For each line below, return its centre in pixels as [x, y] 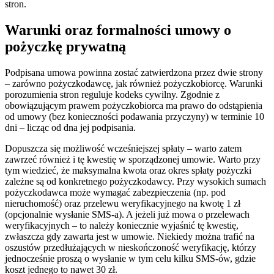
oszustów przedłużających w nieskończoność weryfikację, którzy [131, 247]
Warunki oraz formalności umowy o [118, 30]
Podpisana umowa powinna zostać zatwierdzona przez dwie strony [134, 72]
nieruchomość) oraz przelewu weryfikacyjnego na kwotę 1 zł [123, 203]
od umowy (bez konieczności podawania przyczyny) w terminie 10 [135, 116]
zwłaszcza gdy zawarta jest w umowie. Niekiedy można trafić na [130, 236]
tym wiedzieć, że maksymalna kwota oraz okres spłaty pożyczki [128, 170]
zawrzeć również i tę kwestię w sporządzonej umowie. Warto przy [133, 159]
